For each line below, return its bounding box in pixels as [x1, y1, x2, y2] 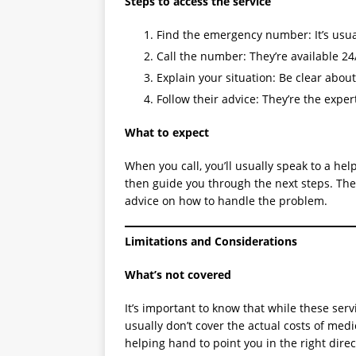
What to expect [125, 125, 209, 140]
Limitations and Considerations [125, 234, 297, 249]
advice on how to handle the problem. [125, 193, 327, 208]
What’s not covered [125, 267, 231, 282]
